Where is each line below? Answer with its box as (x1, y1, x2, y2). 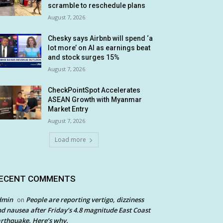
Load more (54, 135, 86, 144)
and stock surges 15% (48, 53, 120, 61)
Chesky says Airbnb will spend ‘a (48, 34, 153, 42)
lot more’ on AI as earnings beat (48, 44, 151, 52)
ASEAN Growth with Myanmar (48, 96, 142, 104)
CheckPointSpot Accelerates (48, 86, 141, 94)
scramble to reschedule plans (48, 1, 146, 9)
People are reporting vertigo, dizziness (26, 195, 144, 204)
